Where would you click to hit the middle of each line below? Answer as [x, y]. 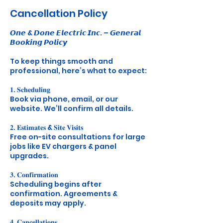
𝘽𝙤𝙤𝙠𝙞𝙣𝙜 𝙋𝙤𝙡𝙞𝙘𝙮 [39, 42]
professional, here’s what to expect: [78, 71]
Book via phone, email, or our [64, 99]
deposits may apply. [48, 203]
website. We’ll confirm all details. [72, 109]
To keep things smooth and [61, 61]
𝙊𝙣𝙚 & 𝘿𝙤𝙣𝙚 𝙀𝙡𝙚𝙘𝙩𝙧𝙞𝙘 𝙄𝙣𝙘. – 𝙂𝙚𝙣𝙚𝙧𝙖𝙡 [75, 33]
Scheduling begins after [56, 184]
